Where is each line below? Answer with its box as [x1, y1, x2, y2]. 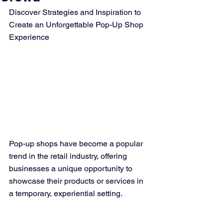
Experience [9, 32, 49, 42]
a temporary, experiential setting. [9, 189, 122, 199]
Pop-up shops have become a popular [9, 139, 145, 149]
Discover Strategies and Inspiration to [9, 7, 143, 17]
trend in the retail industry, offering [9, 151, 129, 161]
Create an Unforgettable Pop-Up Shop [9, 20, 145, 29]
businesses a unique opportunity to [9, 164, 134, 174]
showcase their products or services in [9, 176, 145, 186]
